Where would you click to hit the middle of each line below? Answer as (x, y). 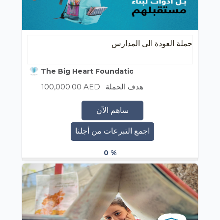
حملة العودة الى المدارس (152, 43)
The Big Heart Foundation (89, 71)
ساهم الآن (112, 110)
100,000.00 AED (71, 86)
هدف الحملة (124, 86)
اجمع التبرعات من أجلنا (112, 131)
